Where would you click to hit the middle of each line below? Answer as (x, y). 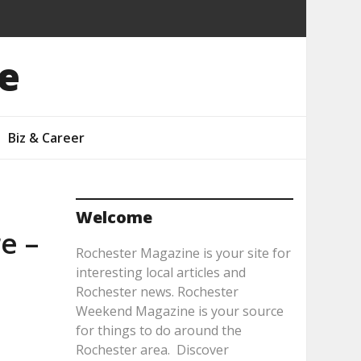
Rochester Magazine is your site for (183, 253)
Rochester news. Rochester (157, 292)
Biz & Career (46, 138)
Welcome (114, 217)
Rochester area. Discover (152, 350)
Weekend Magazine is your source (179, 311)
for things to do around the (158, 330)
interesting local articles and (160, 272)
